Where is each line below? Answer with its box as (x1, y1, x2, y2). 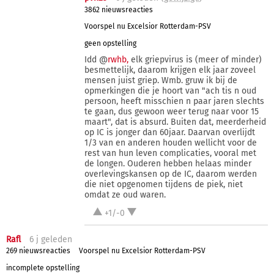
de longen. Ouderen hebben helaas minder (84, 158, 252, 169)
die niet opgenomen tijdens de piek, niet (84, 179, 243, 190)
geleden (39, 234, 72, 245)
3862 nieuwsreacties (84, 5, 154, 14)
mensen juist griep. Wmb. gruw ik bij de (84, 75, 238, 86)
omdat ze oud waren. (84, 190, 166, 201)
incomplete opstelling (6, 263, 80, 272)
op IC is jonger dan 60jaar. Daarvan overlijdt (84, 127, 256, 138)
